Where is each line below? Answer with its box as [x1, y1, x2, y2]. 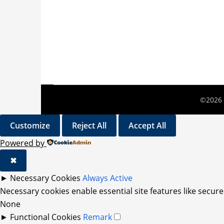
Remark [83, 211, 112, 222]
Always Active [82, 172, 132, 183]
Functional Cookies [10, 211, 81, 222]
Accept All [128, 120, 166, 131]
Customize [10, 120, 50, 131]
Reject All [72, 120, 106, 131]
